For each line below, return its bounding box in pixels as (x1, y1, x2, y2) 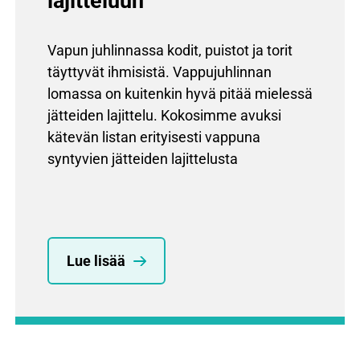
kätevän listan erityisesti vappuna (47, 129, 260, 146)
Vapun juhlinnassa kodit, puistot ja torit (47, 42, 292, 59)
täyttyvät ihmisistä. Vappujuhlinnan (47, 63, 272, 81)
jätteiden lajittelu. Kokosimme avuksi (47, 107, 281, 125)
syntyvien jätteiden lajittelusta (47, 150, 238, 168)
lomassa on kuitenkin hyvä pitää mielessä (47, 85, 313, 103)
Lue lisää (67, 252, 125, 270)
